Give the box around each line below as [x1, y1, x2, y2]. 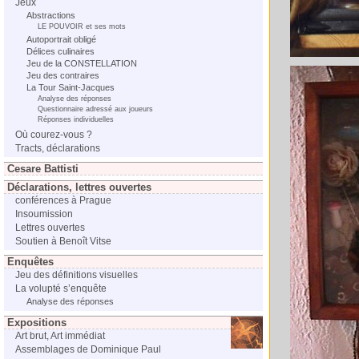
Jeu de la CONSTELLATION [26, 58, 137, 68]
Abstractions [26, 10, 75, 20]
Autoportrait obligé [26, 34, 96, 44]
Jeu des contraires [26, 71, 99, 80]
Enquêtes [7, 256, 54, 268]
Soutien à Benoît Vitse [15, 236, 111, 247]
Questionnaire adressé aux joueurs [38, 105, 153, 113]
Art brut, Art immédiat [15, 330, 105, 341]
